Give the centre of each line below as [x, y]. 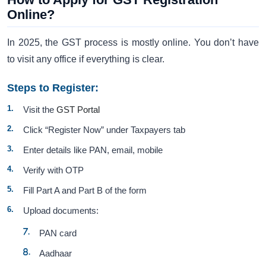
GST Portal [78, 110]
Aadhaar [56, 254]
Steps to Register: [53, 88]
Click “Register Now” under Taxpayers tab [104, 130]
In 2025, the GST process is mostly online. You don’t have [133, 43]
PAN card [58, 233]
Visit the [40, 110]
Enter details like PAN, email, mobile [93, 150]
